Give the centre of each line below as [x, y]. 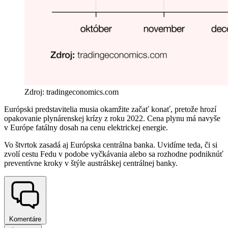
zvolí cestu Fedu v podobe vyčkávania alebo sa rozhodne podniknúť [114, 154]
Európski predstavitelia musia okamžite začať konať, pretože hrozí [110, 109]
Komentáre [25, 219]
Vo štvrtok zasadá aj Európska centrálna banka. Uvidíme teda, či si [111, 145]
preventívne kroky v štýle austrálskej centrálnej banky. [91, 163]
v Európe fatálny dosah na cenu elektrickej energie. [86, 128]
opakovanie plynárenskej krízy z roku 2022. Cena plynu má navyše [112, 119]
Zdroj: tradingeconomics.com [72, 92]
